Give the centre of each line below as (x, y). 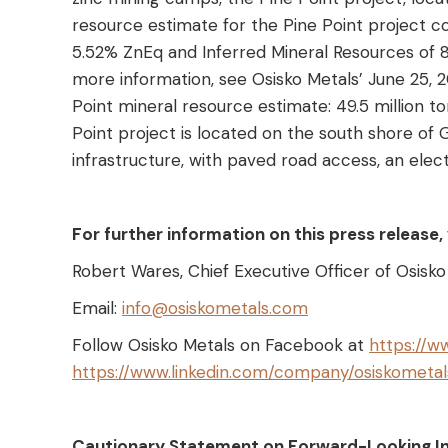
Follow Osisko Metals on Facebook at (220, 345)
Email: (97, 308)
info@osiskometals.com (215, 308)
